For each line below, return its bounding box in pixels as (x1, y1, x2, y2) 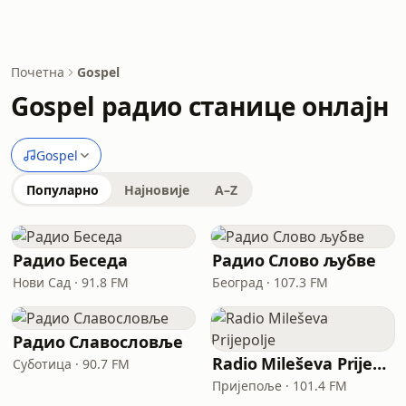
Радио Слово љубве (212, 249, 376, 271)
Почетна (11, 63, 64, 81)
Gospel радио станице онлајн (11, 89, 390, 123)
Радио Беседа (13, 249, 128, 271)
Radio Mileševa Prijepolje (372, 353, 387, 374)
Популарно (26, 181, 99, 198)
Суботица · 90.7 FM (13, 355, 130, 372)
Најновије (124, 181, 189, 198)
